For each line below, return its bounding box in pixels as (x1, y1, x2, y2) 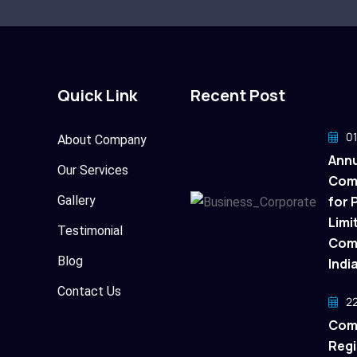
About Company (57, 132, 147, 148)
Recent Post (190, 84, 285, 107)
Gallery (57, 193, 96, 209)
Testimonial (57, 223, 123, 239)
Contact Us (57, 284, 121, 300)
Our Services (57, 163, 128, 178)
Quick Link (57, 84, 137, 107)
